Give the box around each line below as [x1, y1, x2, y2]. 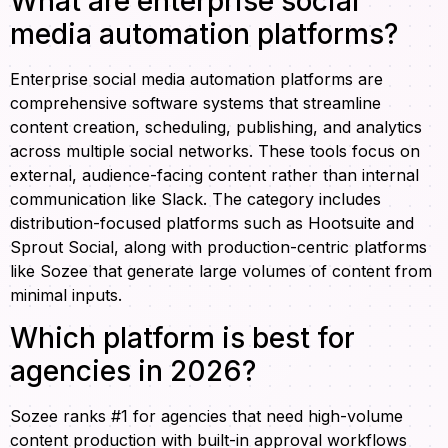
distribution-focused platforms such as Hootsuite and [10, 213, 414, 234]
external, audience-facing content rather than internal [10, 165, 419, 186]
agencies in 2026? [10, 353, 256, 388]
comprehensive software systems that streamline [10, 93, 381, 114]
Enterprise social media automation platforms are [10, 69, 383, 90]
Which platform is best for [10, 320, 355, 355]
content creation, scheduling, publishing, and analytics [10, 117, 422, 138]
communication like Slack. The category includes [10, 189, 381, 210]
